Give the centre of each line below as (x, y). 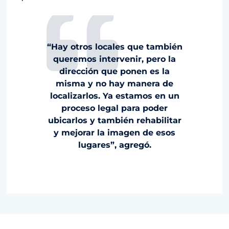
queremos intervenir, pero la (114, 59)
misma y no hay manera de (114, 83)
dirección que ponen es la (114, 71)
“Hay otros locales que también (114, 47)
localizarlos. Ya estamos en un (114, 96)
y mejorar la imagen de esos (114, 132)
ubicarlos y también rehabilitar (114, 120)
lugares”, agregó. (114, 145)
